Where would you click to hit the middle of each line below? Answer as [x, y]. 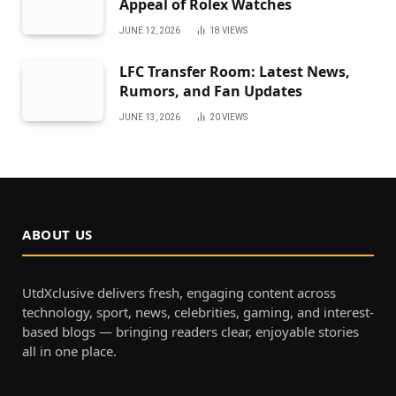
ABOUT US [57, 234]
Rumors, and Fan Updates [211, 91]
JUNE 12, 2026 [150, 30]
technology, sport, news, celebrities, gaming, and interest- [198, 312]
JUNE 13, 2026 [150, 117]
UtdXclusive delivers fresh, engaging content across [179, 292]
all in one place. [69, 350]
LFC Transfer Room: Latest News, [235, 71]
